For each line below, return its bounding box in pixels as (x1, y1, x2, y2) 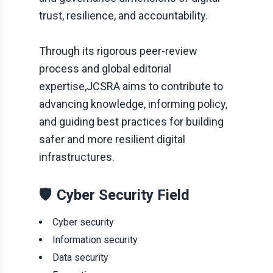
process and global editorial (39, 62, 171, 75)
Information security (52, 234, 138, 246)
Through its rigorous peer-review (39, 44, 197, 57)
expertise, (39, 80, 87, 93)
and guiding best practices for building (39, 115, 224, 128)
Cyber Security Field (57, 186, 190, 204)
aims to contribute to (120, 80, 223, 93)
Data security (52, 252, 108, 263)
